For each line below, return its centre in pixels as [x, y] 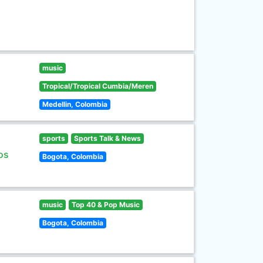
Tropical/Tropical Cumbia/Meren [98, 86]
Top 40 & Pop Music [105, 205]
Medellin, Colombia [75, 104]
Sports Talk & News [107, 138]
